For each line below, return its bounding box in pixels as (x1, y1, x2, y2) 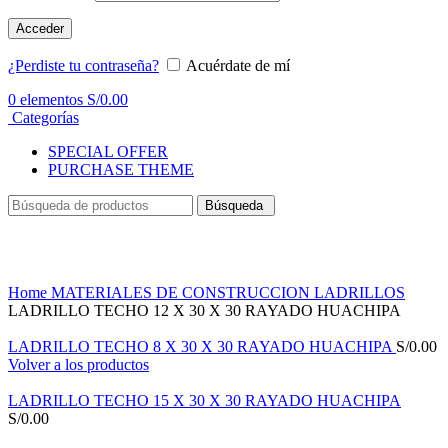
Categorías (12, 108, 79, 126)
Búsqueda (205, 197, 267, 213)
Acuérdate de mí (186, 56, 290, 74)
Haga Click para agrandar (8, 265, 170, 283)
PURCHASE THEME (48, 160, 194, 178)
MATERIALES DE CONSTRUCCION (51, 283, 314, 301)
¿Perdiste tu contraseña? (8, 56, 159, 74)
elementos (20, 90, 83, 108)
